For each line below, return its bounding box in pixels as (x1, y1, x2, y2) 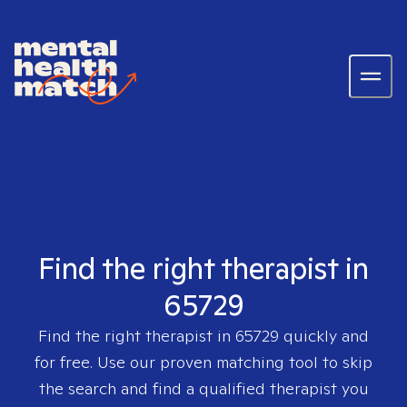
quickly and (279, 325, 369, 346)
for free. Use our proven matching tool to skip (35, 352, 372, 372)
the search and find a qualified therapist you (38, 378, 369, 399)
